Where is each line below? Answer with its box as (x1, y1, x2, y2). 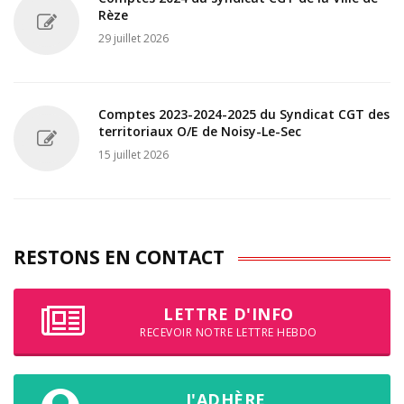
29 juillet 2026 (98, 31, 169, 47)
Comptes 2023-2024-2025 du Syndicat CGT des (98, 106, 390, 124)
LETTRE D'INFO (163, 303, 294, 326)
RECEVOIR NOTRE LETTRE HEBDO (140, 325, 317, 341)
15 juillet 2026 (98, 147, 169, 163)
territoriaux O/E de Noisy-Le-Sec (98, 123, 301, 141)
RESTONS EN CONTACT (14, 244, 225, 271)
